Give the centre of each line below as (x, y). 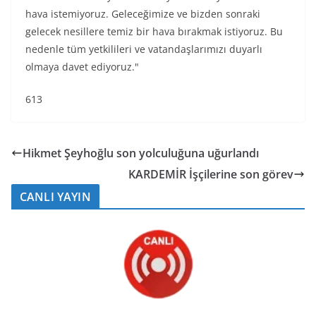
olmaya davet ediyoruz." (82, 67)
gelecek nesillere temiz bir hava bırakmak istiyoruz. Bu (154, 31)
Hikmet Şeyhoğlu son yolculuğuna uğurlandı (141, 153)
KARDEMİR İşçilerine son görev (211, 174)
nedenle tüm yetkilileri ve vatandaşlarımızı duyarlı (144, 49)
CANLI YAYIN (55, 197)
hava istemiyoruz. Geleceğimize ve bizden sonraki (143, 14)
